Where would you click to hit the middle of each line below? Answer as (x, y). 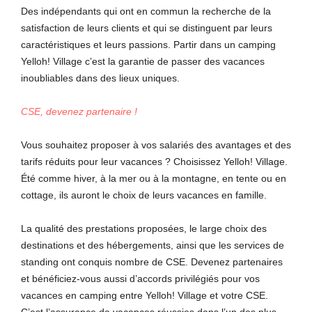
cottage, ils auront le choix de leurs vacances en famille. (144, 195)
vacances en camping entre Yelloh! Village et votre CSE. (145, 296)
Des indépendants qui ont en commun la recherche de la (146, 11)
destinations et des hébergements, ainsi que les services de (153, 245)
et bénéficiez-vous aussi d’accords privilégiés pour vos (140, 279)
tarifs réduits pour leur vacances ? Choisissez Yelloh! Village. (154, 162)
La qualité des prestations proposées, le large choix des (144, 229)
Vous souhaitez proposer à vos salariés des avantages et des (156, 145)
